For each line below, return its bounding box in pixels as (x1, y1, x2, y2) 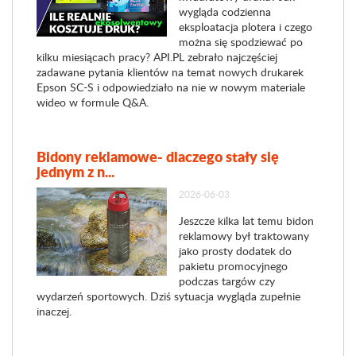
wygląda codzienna (178, 4, 271, 19)
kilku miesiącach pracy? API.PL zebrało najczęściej (37, 49, 277, 64)
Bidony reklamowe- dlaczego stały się (37, 146, 279, 167)
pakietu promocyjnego (178, 258, 288, 273)
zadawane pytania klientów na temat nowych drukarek (37, 64, 304, 79)
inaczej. (37, 304, 72, 319)
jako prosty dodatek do (178, 243, 292, 258)
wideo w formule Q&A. (37, 95, 149, 110)
